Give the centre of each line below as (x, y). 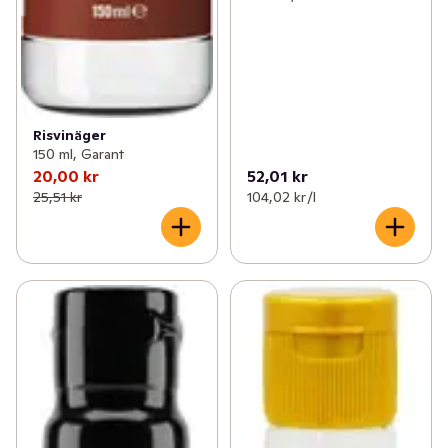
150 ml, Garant (78, 154)
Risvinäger (69, 135)
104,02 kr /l (281, 197)
